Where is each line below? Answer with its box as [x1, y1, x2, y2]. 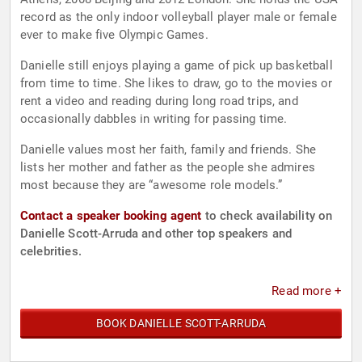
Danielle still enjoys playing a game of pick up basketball [20, 58, 333, 74]
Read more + [271, 284, 342, 299]
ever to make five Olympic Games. [20, 27, 208, 43]
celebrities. [20, 244, 82, 259]
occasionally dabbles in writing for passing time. [20, 112, 288, 127]
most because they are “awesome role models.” [20, 178, 283, 193]
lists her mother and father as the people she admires [20, 160, 315, 175]
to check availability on [201, 208, 333, 224]
